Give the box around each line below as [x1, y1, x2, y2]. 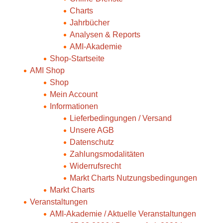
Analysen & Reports [70, 30, 140, 39]
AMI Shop [30, 66, 65, 75]
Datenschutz [70, 138, 114, 146]
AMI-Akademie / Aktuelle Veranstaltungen [50, 210, 196, 218]
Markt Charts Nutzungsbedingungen [70, 174, 197, 182]
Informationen [50, 102, 98, 111]
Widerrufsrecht [70, 162, 121, 170]
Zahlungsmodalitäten [70, 150, 144, 158]
